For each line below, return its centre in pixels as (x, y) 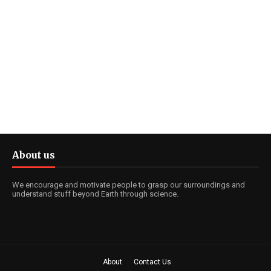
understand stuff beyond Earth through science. (95, 194)
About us (34, 155)
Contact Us (152, 262)
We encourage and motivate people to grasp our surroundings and (129, 185)
